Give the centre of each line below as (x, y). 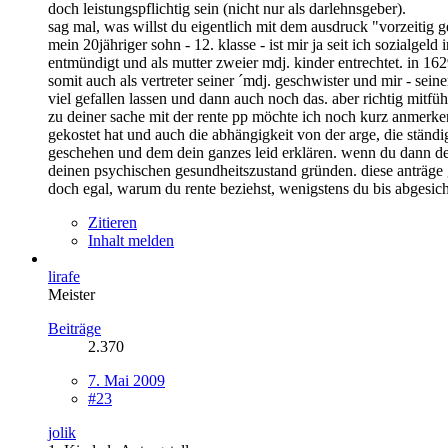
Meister (71, 294)
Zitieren (112, 222)
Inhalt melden (131, 240)
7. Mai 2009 (126, 380)
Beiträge (74, 328)
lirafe (64, 276)
